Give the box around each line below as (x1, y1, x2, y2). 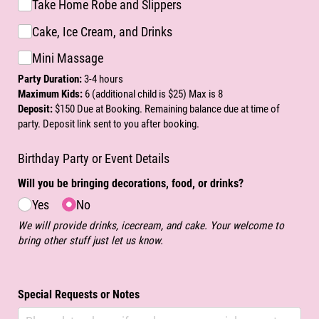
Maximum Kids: (18, 87, 83, 100)
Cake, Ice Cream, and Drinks (31, 23, 172, 39)
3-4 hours (82, 72, 123, 85)
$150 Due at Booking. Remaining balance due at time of (55, 102, 280, 115)
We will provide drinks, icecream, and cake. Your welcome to (18, 219, 284, 232)
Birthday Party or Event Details (18, 150, 169, 166)
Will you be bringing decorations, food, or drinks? (18, 177, 246, 191)
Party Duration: (18, 72, 82, 85)
